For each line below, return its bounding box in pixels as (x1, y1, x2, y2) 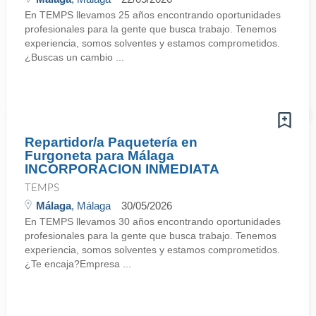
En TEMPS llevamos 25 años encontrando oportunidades (25, 9, 281, 20)
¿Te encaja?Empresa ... (25, 258, 131, 269)
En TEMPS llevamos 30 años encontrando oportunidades (25, 216, 281, 227)
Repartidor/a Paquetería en (25, 135, 197, 150)
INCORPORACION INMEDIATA (25, 162, 219, 176)
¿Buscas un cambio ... (25, 51, 124, 63)
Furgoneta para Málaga (25, 148, 174, 163)
